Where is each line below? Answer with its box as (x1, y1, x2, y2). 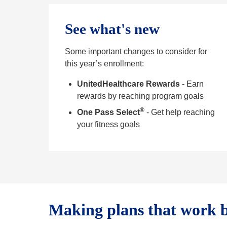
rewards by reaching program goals (77, 92, 204, 101)
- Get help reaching (146, 108, 215, 117)
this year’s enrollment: (65, 59, 144, 68)
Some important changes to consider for (65, 47, 207, 56)
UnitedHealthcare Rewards (77, 80, 180, 89)
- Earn (180, 80, 204, 89)
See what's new (65, 21, 160, 37)
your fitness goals (77, 120, 140, 129)
